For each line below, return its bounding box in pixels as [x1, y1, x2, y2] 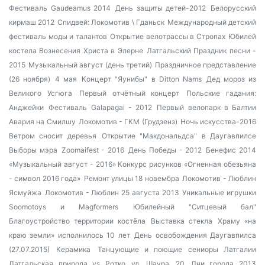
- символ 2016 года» [9, 174, 81, 183]
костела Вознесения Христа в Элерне [9, 46, 143, 55]
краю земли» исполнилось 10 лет [9, 231, 130, 240]
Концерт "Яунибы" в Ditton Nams [82, 75, 202, 83]
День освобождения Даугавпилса [134, 231, 257, 240]
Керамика [56, 245, 91, 254]
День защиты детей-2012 [115, 4, 206, 12]
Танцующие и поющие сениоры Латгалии [97, 245, 257, 254]
